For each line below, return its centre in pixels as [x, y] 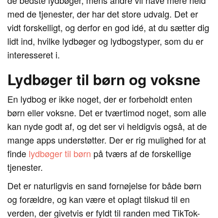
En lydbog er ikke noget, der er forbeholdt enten [100, 99]
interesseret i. [34, 54]
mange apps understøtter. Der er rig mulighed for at [107, 140]
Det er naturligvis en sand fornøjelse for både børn [104, 185]
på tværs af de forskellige [141, 153]
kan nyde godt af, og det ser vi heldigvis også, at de [107, 126]
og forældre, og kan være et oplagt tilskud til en [99, 199]
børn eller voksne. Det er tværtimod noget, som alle [107, 112]
